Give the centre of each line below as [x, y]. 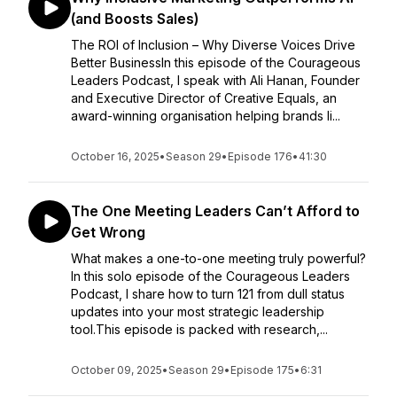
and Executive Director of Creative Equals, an [204, 98]
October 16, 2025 [115, 156]
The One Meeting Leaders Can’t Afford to [215, 211]
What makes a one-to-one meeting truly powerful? [218, 258]
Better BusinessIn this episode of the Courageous [216, 62]
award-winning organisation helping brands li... [206, 116]
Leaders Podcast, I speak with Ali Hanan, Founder [215, 80]
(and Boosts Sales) [135, 19]
